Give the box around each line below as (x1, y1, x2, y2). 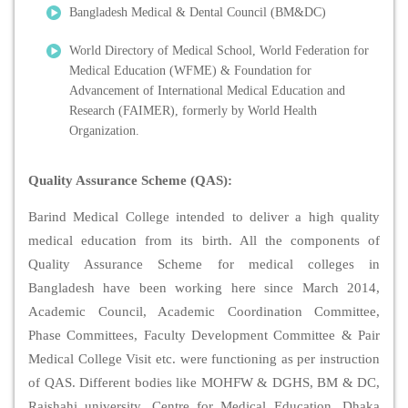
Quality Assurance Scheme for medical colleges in (28, 257, 380, 272)
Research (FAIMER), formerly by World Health (69, 104, 317, 118)
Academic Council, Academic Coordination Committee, (28, 304, 380, 320)
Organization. (69, 124, 139, 138)
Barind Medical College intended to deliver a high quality (28, 209, 380, 225)
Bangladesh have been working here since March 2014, (28, 280, 380, 296)
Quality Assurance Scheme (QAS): (28, 173, 232, 189)
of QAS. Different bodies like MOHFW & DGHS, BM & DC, (28, 375, 380, 391)
